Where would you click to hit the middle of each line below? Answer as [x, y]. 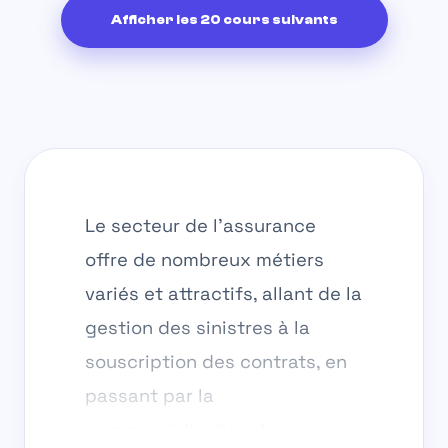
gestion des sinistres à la [197, 328]
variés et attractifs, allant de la [223, 294]
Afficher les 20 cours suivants [224, 20]
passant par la [149, 396]
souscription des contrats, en [216, 362]
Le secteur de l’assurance [200, 226]
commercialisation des [186, 430]
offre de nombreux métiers [204, 260]
